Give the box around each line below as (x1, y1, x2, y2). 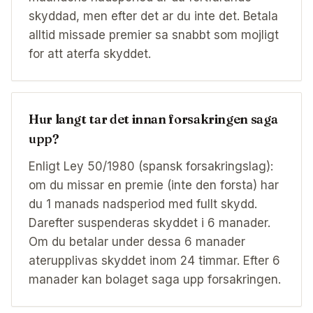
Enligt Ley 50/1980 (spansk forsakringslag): (29, 159, 273, 174)
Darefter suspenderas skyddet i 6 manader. (29, 216, 270, 231)
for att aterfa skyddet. (29, 47, 151, 61)
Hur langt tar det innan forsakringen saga (29, 111, 278, 128)
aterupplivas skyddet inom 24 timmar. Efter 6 (29, 254, 280, 268)
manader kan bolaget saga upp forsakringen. (29, 272, 281, 287)
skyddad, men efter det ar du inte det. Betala (29, 9, 278, 24)
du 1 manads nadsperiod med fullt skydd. (29, 197, 257, 212)
